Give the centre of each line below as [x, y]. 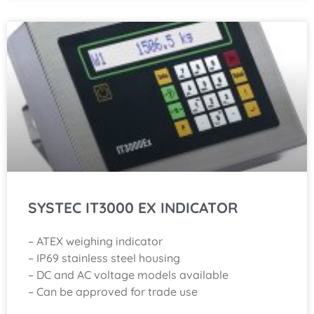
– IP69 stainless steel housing [104, 258]
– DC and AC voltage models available [128, 274]
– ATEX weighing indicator [95, 241]
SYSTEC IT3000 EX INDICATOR [133, 207]
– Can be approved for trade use [113, 291]
